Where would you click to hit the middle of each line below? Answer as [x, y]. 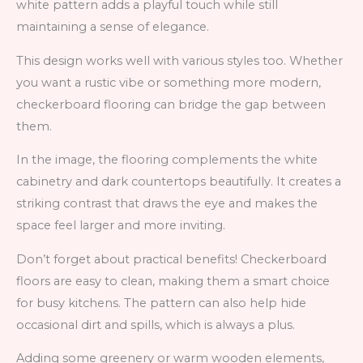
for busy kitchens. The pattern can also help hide [161, 303]
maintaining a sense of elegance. [113, 27]
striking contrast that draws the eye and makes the [167, 204]
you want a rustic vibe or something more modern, [169, 82]
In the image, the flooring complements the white [167, 160]
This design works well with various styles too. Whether [179, 60]
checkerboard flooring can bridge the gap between [171, 104]
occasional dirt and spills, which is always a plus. [156, 325]
